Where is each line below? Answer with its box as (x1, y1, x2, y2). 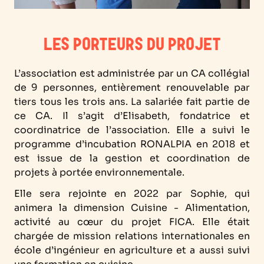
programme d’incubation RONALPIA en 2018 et (14, 138, 250, 150)
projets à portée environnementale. (14, 166, 184, 179)
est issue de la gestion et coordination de (14, 152, 250, 164)
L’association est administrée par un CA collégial (14, 67, 250, 80)
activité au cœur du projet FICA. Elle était (14, 216, 250, 228)
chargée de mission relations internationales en (14, 230, 250, 242)
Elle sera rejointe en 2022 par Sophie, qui (14, 187, 250, 200)
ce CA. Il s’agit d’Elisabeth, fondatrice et (14, 110, 250, 122)
